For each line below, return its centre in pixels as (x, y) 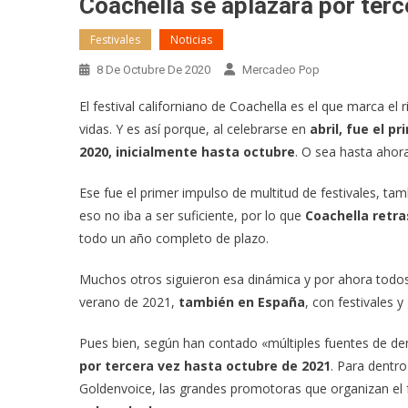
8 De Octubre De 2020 (153, 70)
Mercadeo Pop (281, 70)
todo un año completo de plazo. (174, 238)
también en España (242, 302)
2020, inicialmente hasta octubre (187, 152)
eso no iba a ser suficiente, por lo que (192, 215)
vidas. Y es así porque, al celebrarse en (193, 129)
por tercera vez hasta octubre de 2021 (205, 366)
